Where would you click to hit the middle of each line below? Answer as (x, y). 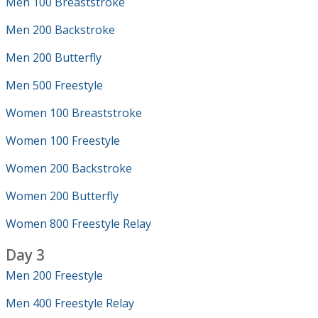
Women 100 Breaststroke (74, 113)
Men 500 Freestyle (54, 85)
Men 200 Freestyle (54, 275)
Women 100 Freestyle (63, 141)
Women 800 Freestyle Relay (78, 224)
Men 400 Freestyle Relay (70, 303)
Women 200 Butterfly (62, 196)
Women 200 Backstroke (69, 168)
